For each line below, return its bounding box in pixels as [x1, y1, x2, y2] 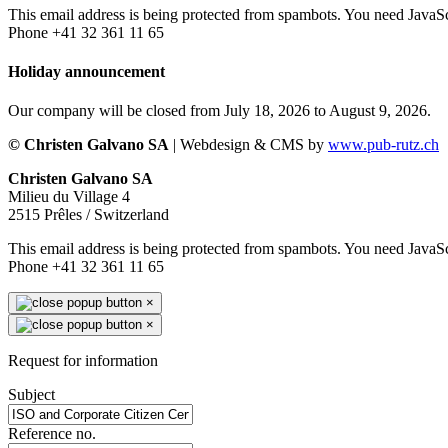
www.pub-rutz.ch [328, 136, 439, 154]
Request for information [8, 352, 158, 370]
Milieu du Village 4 [8, 188, 130, 206]
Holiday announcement [8, 63, 165, 81]
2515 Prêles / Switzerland [8, 206, 169, 224]
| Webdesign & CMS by [169, 136, 328, 154]
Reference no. [8, 425, 96, 443]
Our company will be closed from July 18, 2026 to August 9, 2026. [8, 102, 431, 120]
